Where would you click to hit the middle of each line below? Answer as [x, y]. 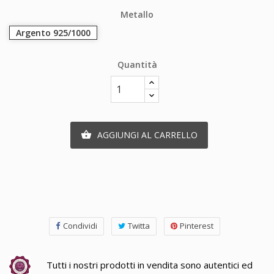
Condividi [80, 225]
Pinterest [197, 225]
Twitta [139, 225]
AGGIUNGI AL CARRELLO [147, 135]
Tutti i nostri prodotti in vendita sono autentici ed [149, 265]
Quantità [137, 64]
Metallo [137, 14]
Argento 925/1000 [53, 32]
